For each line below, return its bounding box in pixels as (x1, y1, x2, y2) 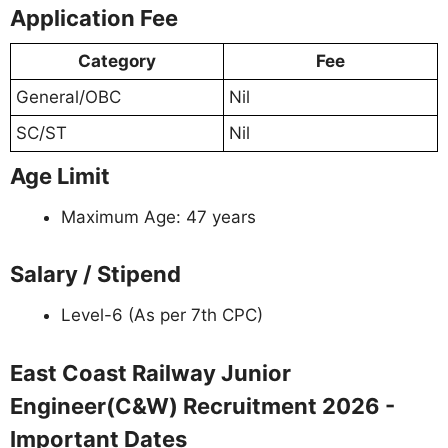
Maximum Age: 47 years (61, 206, 256, 227)
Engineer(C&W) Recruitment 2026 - (10, 392, 395, 419)
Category (78, 50, 156, 71)
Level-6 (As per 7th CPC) (61, 305, 263, 326)
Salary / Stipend (10, 261, 181, 288)
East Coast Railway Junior (10, 359, 291, 386)
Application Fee (10, 4, 178, 31)
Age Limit (10, 162, 110, 189)
